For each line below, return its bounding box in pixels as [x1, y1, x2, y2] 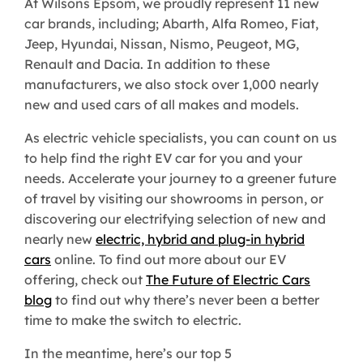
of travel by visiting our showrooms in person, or [24, 190, 323, 207]
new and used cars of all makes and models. [24, 96, 302, 113]
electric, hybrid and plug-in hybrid [96, 231, 305, 248]
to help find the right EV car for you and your [24, 150, 302, 167]
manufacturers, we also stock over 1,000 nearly [24, 76, 318, 93]
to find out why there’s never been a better [52, 292, 319, 309]
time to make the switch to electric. [24, 312, 245, 329]
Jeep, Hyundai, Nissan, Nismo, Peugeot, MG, [24, 36, 299, 53]
